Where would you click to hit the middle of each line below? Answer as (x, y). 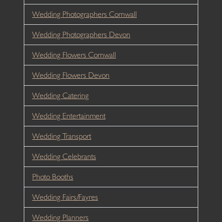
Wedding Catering (60, 95)
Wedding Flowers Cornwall (74, 55)
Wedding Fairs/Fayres (65, 197)
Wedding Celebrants (64, 156)
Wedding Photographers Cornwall (84, 14)
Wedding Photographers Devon (81, 34)
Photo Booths (53, 176)
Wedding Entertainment (69, 115)
